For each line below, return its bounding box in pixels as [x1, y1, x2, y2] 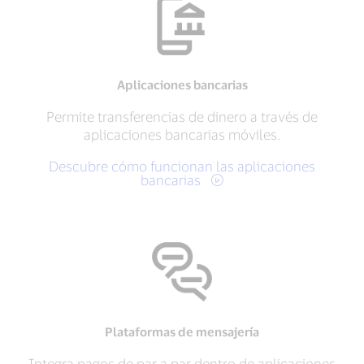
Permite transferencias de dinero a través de [46, 108, 318, 124]
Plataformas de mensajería [105, 324, 259, 339]
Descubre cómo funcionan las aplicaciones [49, 158, 315, 174]
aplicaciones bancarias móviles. [84, 126, 280, 142]
